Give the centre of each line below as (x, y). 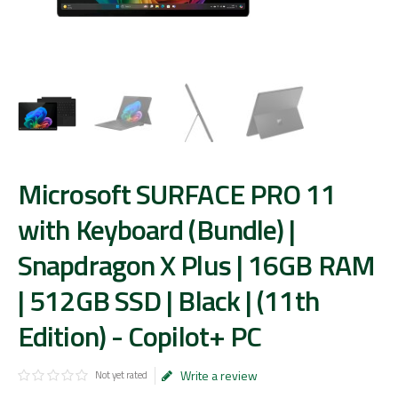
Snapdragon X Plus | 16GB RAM (196, 265)
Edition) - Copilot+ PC (140, 336)
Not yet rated (122, 375)
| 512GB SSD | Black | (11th (168, 300)
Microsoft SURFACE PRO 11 (177, 194)
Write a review (219, 375)
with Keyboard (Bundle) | (157, 229)
